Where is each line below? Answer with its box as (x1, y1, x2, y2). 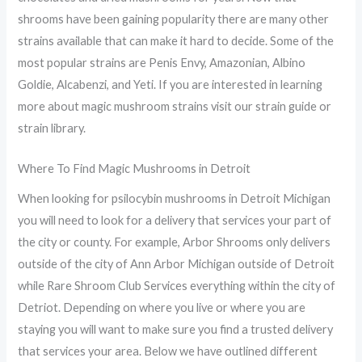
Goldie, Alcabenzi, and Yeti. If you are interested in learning (18, 77, 323, 91)
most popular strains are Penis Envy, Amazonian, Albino (18, 55, 306, 69)
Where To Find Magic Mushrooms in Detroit (18, 161, 251, 175)
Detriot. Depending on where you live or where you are (18, 301, 306, 315)
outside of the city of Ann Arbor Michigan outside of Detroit (18, 257, 335, 271)
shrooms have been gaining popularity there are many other (18, 11, 330, 26)
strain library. (18, 120, 86, 135)
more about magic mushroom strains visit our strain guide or (18, 99, 332, 113)
